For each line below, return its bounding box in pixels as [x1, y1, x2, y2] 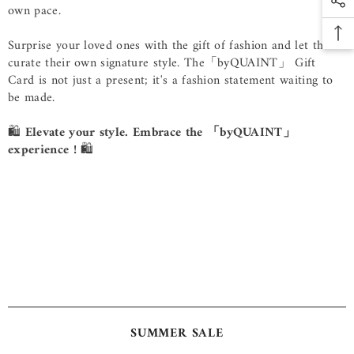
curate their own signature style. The [8, 52, 205, 74]
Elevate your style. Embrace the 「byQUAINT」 [24, 122, 296, 144]
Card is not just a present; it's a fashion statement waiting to [8, 70, 333, 92]
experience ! [8, 139, 77, 161]
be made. [8, 87, 55, 109]
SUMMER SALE [130, 322, 224, 345]
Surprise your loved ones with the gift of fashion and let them [8, 35, 339, 57]
